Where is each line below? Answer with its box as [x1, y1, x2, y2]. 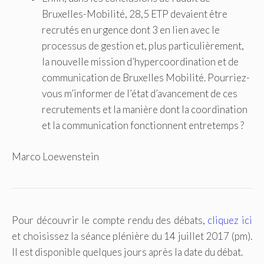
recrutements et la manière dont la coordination [42, 103, 247, 116]
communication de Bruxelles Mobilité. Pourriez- [42, 71, 250, 84]
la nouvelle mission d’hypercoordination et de [42, 55, 239, 68]
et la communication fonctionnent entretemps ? [42, 119, 244, 132]
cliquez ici [207, 213, 252, 226]
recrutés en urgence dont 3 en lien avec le [42, 24, 220, 37]
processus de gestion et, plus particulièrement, [42, 39, 244, 52]
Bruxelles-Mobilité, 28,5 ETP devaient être [42, 8, 227, 21]
